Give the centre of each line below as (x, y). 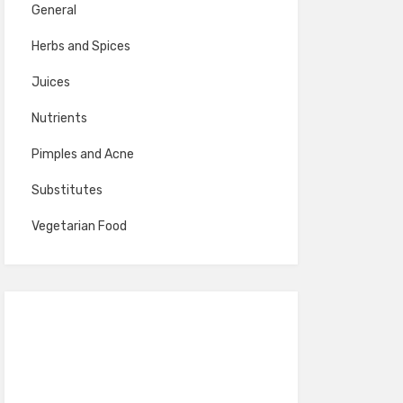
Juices (50, 82)
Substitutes (67, 190)
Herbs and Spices (81, 46)
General (54, 10)
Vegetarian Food (79, 226)
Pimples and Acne (82, 154)
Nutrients (59, 118)
